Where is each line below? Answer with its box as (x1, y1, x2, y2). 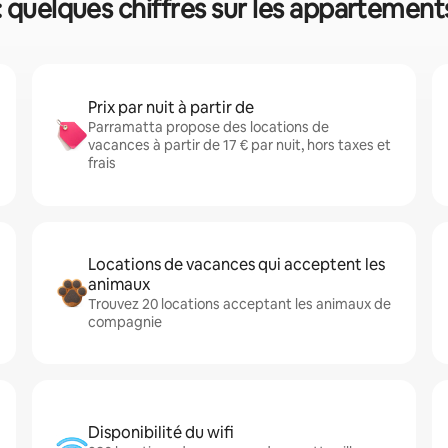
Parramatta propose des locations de (88, 118, 329, 136)
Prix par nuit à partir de (88, 97, 254, 118)
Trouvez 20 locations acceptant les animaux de (88, 295, 391, 313)
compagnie (88, 313, 162, 331)
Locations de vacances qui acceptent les (88, 254, 385, 275)
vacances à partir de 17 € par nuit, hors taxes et (88, 136, 391, 154)
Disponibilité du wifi (88, 422, 234, 443)
